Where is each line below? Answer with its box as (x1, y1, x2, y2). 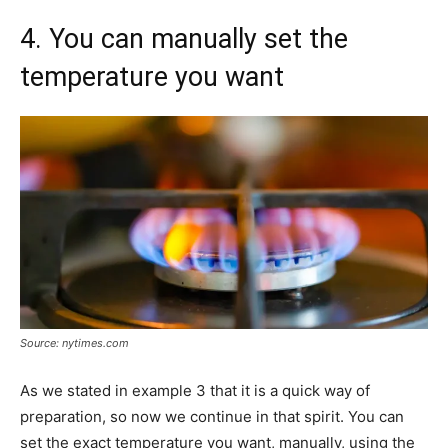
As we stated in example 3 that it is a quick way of (20, 381, 370, 401)
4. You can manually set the (20, 23, 348, 55)
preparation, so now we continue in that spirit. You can (20, 407, 404, 427)
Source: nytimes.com (20, 336, 129, 351)
